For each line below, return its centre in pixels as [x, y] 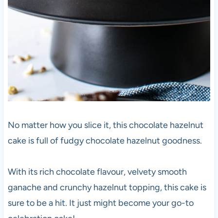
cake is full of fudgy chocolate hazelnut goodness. [105, 140]
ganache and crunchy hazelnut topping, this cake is [107, 187]
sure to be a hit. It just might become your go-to [100, 203]
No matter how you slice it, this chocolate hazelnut [105, 125]
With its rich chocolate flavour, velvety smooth [97, 172]
